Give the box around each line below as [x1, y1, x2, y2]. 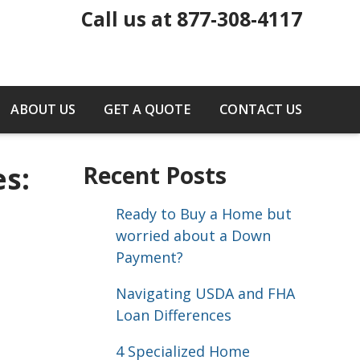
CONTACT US [219, 100, 302, 119]
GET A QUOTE [104, 100, 191, 119]
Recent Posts [83, 160, 227, 191]
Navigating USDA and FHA [115, 284, 295, 304]
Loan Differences [115, 305, 231, 325]
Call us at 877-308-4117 [81, 6, 302, 32]
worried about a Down [115, 226, 271, 246]
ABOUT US [10, 100, 76, 119]
